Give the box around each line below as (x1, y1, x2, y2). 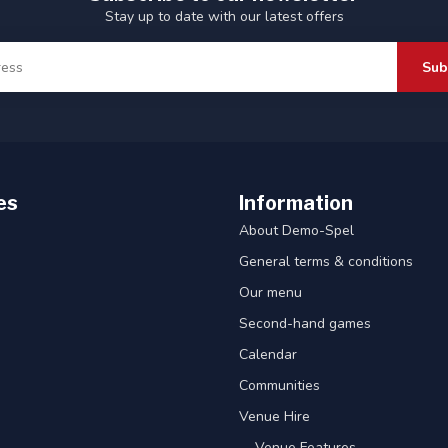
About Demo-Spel (239, 221, 354, 241)
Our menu (239, 283, 302, 303)
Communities (239, 376, 320, 396)
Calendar (239, 345, 297, 365)
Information (239, 191, 353, 216)
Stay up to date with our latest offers (104, 7, 344, 27)
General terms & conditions (239, 252, 413, 272)
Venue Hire (239, 407, 310, 427)
